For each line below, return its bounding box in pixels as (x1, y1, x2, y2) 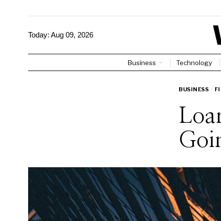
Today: (28, 31, 51, 39)
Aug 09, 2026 (51, 31, 93, 39)
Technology (176, 58, 212, 67)
